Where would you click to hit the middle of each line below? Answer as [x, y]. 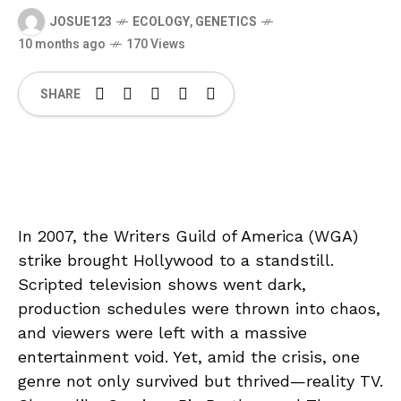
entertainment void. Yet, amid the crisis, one [189, 357]
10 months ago [62, 44]
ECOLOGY [161, 21]
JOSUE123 [81, 21]
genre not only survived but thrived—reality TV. [200, 381]
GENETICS [226, 21]
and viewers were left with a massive [162, 333]
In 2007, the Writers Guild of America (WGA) [188, 236]
